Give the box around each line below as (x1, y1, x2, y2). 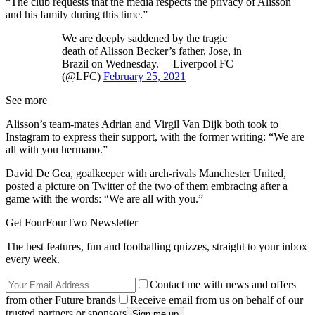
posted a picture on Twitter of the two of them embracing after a (6, 180, 288, 193)
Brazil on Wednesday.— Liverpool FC (62, 58, 233, 70)
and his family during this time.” (6, 8, 148, 21)
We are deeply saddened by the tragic (62, 32, 227, 45)
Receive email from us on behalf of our (130, 294, 303, 307)
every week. (6, 253, 60, 266)
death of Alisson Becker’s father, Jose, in (62, 45, 242, 58)
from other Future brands (6, 294, 116, 307)
